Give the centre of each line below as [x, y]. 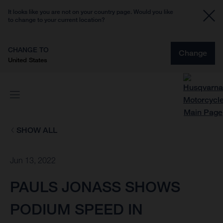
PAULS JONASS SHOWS [95, 187]
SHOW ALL [37, 130]
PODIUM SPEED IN [76, 209]
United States [28, 60]
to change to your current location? [56, 20]
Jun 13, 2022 [33, 161]
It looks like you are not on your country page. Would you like [91, 12]
